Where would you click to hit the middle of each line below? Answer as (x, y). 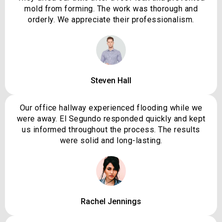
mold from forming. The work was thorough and (111, 9)
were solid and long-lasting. (111, 141)
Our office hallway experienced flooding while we (111, 108)
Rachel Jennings (111, 202)
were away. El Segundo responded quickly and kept (111, 119)
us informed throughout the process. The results (111, 130)
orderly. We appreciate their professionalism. (111, 20)
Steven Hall (111, 81)
